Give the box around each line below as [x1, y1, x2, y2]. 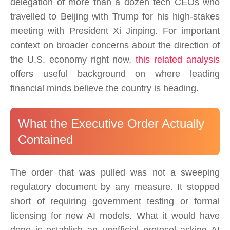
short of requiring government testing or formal [10, 196, 220, 207]
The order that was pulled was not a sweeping [10, 167, 220, 178]
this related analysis [136, 54, 220, 65]
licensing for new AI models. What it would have [10, 210, 220, 221]
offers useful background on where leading [10, 69, 220, 80]
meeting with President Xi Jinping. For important [10, 26, 220, 36]
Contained [18, 132, 73, 147]
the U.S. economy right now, [10, 54, 136, 65]
